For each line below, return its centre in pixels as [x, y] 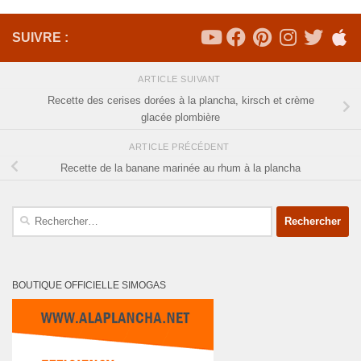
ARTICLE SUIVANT [180, 79]
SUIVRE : [40, 38]
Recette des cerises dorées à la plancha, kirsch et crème [180, 101]
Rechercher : [41, 214]
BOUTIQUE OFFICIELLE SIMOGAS [89, 285]
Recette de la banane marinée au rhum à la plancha [180, 168]
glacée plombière [180, 118]
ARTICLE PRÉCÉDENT [180, 147]
